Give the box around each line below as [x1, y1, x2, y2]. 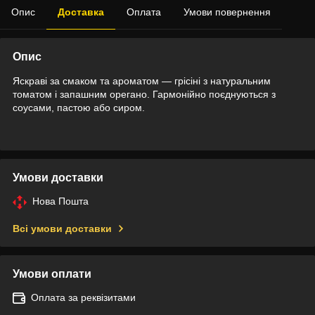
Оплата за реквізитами [31, 291, 136, 303]
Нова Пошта [32, 195, 89, 207]
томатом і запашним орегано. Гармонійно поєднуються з [13, 88, 276, 100]
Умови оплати [13, 267, 91, 280]
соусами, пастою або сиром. [13, 101, 145, 113]
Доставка [58, 6, 104, 18]
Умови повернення [184, 6, 271, 18]
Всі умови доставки [13, 222, 112, 234]
